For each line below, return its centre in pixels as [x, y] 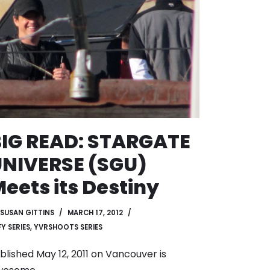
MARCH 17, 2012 [95, 212]
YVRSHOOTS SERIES [68, 227]
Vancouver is [136, 254]
